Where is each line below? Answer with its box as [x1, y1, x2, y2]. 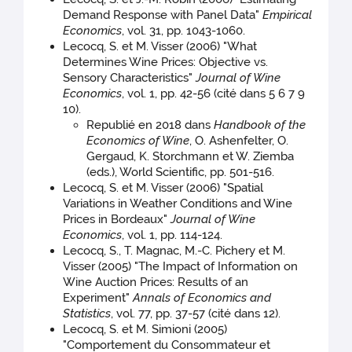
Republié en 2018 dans [86, 118, 214, 133]
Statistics [63, 306, 112, 321]
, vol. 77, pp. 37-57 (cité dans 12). [111, 306, 281, 321]
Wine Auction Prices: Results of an [63, 275, 249, 290]
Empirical [262, 8, 313, 23]
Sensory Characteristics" [63, 71, 196, 86]
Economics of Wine [86, 134, 190, 148]
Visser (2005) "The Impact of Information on [63, 259, 299, 274]
